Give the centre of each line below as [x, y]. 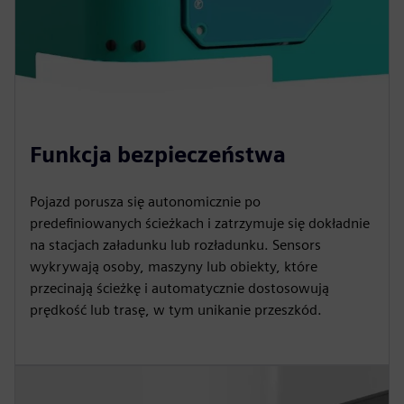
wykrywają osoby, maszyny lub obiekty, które [174, 266]
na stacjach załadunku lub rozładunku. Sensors [175, 244]
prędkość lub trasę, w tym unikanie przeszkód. [176, 309]
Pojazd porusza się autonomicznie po [145, 201]
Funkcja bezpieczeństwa [158, 154]
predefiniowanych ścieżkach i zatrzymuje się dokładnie [200, 223]
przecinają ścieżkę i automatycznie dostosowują [179, 288]
